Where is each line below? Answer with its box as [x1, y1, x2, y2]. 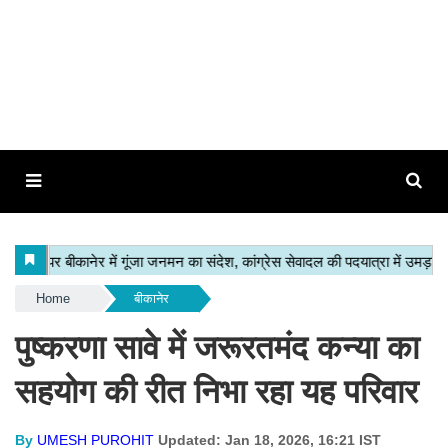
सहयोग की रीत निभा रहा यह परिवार [15, 373, 418, 410]
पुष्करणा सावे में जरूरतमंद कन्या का [15, 329, 419, 366]
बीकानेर [133, 291, 169, 306]
